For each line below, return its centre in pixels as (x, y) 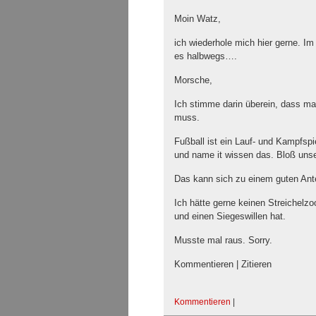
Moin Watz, (197, 18)
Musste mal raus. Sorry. (223, 240)
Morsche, (193, 80)
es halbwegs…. (206, 56)
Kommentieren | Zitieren (223, 264)
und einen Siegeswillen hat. (230, 216)
